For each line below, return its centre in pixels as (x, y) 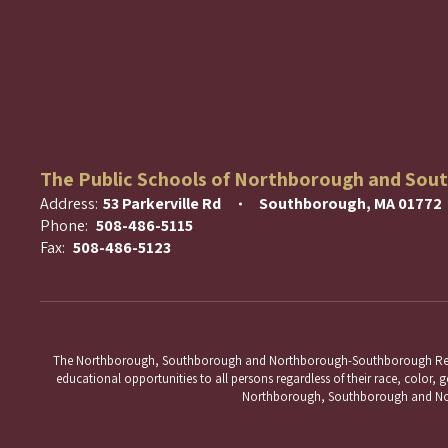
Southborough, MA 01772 (350, 203)
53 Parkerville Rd (162, 203)
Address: (69, 203)
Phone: (64, 225)
